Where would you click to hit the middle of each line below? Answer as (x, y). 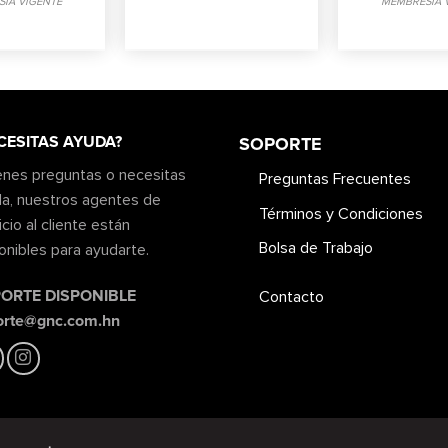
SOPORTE (280, 144)
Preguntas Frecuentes (335, 179)
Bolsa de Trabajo (316, 248)
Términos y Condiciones (341, 213)
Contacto (291, 296)
